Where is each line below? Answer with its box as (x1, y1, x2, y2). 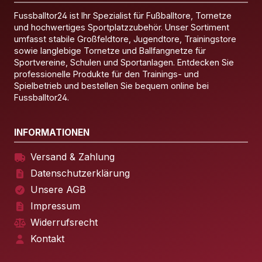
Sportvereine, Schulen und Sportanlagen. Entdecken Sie (14, 57, 234, 68)
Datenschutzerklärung (30, 167, 130, 179)
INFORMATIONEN (14, 126, 89, 138)
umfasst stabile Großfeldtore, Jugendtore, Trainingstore (14, 34, 236, 44)
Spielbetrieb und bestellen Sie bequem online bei (14, 81, 209, 91)
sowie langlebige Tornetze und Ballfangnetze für (14, 46, 206, 56)
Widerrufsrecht (30, 216, 98, 228)
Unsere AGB (30, 183, 86, 195)
